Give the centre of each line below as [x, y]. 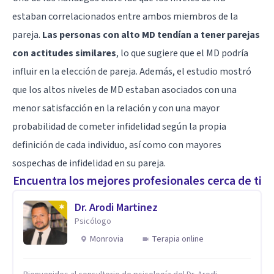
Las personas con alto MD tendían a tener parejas [151, 35]
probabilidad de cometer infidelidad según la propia [119, 126]
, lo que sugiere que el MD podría [182, 53]
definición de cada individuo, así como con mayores [117, 145]
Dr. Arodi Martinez [116, 207]
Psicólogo [93, 221]
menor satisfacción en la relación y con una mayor [116, 108]
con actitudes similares [64, 53]
